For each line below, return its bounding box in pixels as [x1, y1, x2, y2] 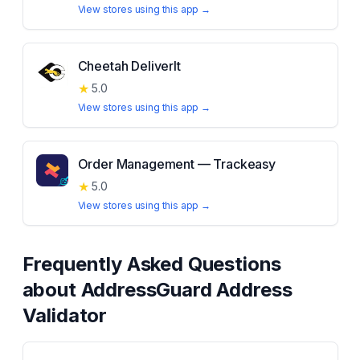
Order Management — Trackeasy [77, 156, 276, 172]
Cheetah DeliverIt [77, 58, 181, 74]
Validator [22, 304, 108, 327]
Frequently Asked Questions [22, 252, 282, 276]
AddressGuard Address [80, 278, 292, 301]
